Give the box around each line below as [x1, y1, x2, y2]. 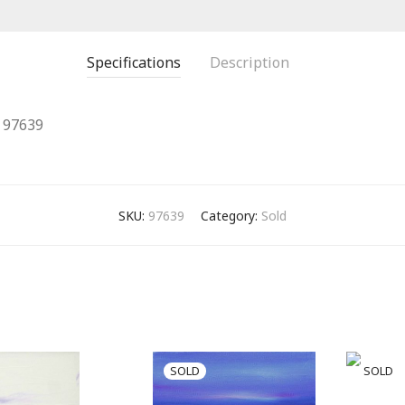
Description [210, 52, 289, 72]
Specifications [87, 52, 181, 72]
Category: [201, 207, 261, 224]
